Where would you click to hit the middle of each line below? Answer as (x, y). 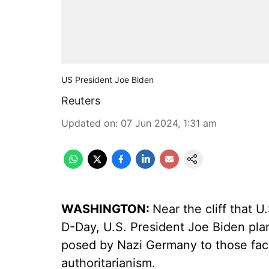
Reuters (81, 101)
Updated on (88, 123)
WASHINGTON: (107, 209)
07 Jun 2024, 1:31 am (169, 123)
